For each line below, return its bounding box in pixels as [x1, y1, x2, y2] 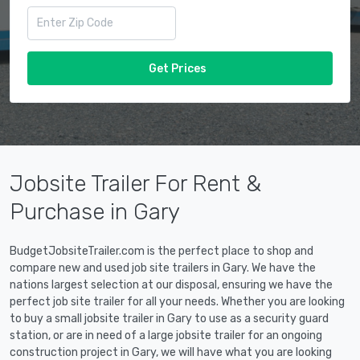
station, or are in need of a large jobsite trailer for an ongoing [10, 328, 322, 342]
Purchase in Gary [10, 198, 180, 225]
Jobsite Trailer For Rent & [10, 170, 261, 197]
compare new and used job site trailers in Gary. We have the [10, 260, 316, 275]
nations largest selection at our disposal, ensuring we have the [10, 277, 333, 292]
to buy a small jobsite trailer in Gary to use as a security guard [10, 311, 329, 325]
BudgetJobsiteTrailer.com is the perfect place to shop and [10, 243, 313, 258]
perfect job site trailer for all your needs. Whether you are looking [10, 294, 345, 309]
